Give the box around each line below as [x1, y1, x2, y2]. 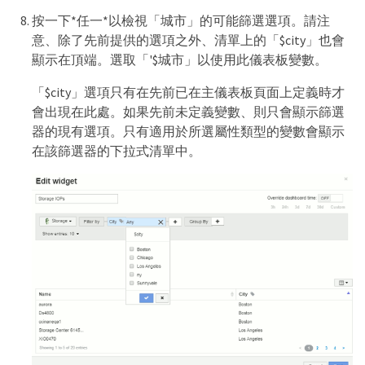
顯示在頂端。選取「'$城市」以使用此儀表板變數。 [32, 51, 328, 68]
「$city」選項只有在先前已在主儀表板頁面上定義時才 [32, 84, 345, 100]
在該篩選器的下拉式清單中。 [32, 143, 201, 159]
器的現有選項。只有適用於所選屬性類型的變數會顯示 [32, 123, 345, 139]
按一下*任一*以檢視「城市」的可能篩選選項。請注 [32, 12, 330, 29]
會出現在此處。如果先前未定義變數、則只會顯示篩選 [32, 103, 345, 120]
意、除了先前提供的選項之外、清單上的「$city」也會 [32, 32, 345, 48]
